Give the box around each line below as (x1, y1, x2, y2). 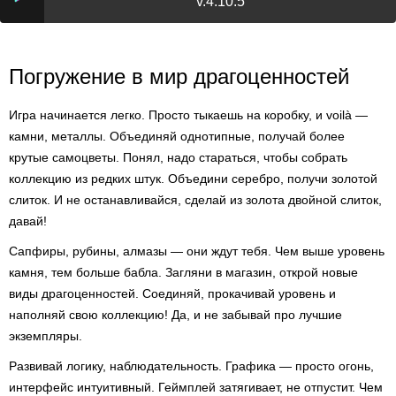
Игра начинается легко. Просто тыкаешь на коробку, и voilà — (9, 108, 368, 122)
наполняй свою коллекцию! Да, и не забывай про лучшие (9, 308, 342, 322)
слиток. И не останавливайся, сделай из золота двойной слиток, (9, 193, 382, 207)
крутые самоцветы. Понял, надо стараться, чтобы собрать (9, 150, 347, 164)
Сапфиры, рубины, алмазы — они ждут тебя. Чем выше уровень (9, 244, 385, 258)
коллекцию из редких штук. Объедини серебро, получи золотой (9, 171, 377, 186)
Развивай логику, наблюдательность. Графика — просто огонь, (9, 359, 374, 373)
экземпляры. (9, 329, 82, 343)
